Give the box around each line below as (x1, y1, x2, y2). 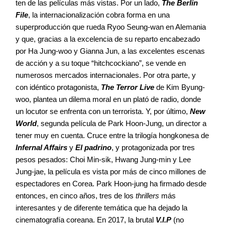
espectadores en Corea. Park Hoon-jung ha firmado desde (16, 179, 206, 188)
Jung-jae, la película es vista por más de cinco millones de (16, 167, 206, 176)
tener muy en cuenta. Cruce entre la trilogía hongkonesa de (16, 131, 209, 140)
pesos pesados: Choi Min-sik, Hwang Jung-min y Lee (16, 155, 191, 164)
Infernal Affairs (16, 143, 67, 152)
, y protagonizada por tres (111, 143, 195, 152)
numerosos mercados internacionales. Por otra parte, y (16, 70, 196, 79)
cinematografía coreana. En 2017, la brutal (16, 215, 156, 224)
